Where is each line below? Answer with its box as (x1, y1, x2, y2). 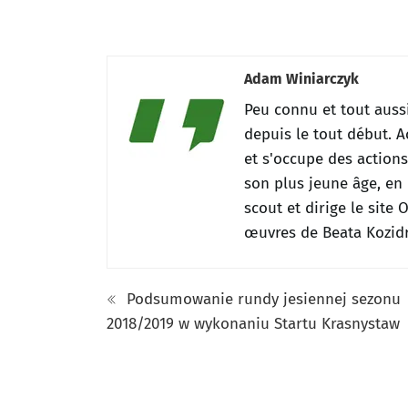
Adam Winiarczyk (244, 69, 359, 87)
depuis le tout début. (244, 124, 396, 144)
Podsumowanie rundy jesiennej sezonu (122, 289, 401, 309)
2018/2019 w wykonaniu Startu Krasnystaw (107, 313, 400, 333)
